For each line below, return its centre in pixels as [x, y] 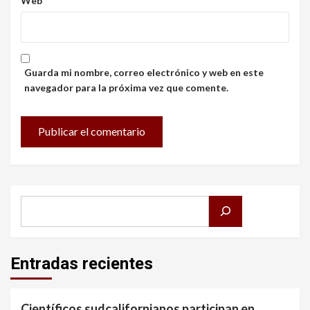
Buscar [37, 205]
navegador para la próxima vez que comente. [126, 87]
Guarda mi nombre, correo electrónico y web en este [144, 72]
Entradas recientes [82, 263]
